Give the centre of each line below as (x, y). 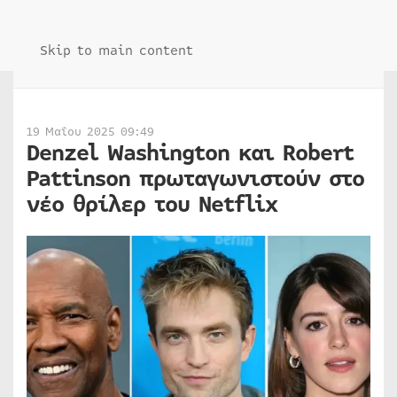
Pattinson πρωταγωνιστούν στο (195, 179)
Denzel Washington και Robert (190, 153)
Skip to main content (117, 51)
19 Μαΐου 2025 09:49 (90, 132)
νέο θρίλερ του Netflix (152, 205)
